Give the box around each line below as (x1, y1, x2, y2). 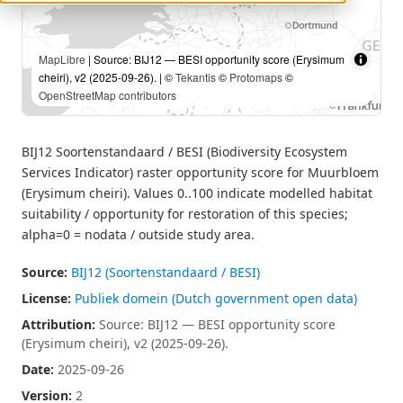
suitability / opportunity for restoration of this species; (22, 205, 348, 222)
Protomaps (229, 69, 282, 85)
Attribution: (22, 316, 95, 333)
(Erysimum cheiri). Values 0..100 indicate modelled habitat (22, 184, 372, 201)
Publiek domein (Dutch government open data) (75, 290, 357, 307)
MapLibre (39, 51, 85, 67)
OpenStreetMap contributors (39, 87, 176, 103)
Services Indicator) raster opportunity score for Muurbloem (22, 164, 379, 181)
